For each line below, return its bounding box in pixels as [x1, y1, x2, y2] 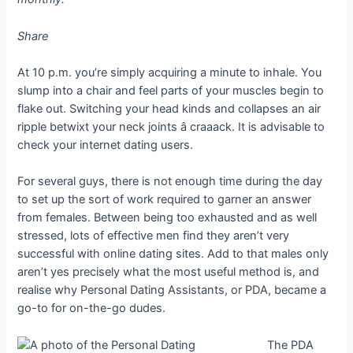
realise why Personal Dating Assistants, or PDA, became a [17, 283, 327, 298]
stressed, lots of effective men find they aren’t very [17, 229, 290, 243]
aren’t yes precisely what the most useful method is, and [17, 265, 320, 280]
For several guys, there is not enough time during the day [17, 174, 323, 189]
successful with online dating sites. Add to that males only [17, 247, 329, 262]
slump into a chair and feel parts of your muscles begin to [17, 84, 325, 98]
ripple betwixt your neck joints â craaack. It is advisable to [17, 120, 325, 135]
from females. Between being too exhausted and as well [17, 210, 318, 225]
